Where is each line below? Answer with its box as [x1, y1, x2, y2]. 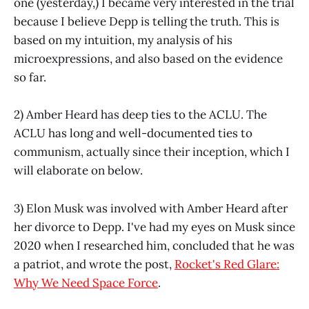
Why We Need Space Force [14, 275, 158, 290]
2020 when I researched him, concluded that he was [14, 237, 295, 253]
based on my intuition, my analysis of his [14, 32, 232, 48]
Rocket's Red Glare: [175, 256, 279, 272]
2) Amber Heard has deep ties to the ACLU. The [14, 107, 267, 123]
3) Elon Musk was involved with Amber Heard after [14, 200, 288, 216]
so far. [14, 70, 46, 86]
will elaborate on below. [14, 163, 143, 179]
